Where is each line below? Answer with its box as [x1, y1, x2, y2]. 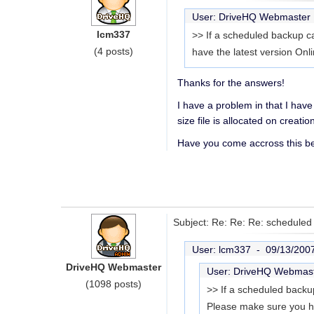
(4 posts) [94, 46, 133, 57]
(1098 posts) [86, 278, 142, 289]
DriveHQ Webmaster [66, 261, 161, 273]
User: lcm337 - [192, 244, 266, 255]
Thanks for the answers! [177, 77, 285, 88]
